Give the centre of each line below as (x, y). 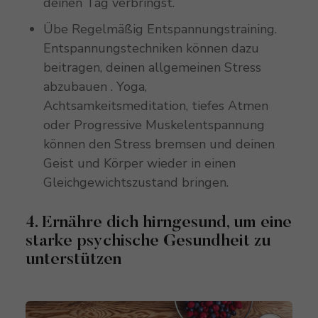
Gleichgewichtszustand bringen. (137, 183)
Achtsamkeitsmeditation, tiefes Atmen (155, 106)
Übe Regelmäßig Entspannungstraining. (160, 29)
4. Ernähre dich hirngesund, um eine (158, 223)
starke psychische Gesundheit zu (148, 242)
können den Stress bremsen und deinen (159, 144)
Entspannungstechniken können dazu (151, 49)
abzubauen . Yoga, (95, 87)
